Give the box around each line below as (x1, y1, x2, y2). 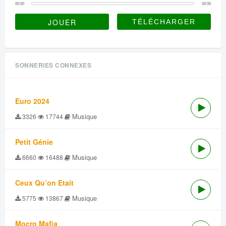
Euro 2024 (15, 96, 49, 106)
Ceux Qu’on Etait (15, 178, 74, 188)
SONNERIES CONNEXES (15, 61, 91, 70)
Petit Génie (15, 137, 53, 147)
